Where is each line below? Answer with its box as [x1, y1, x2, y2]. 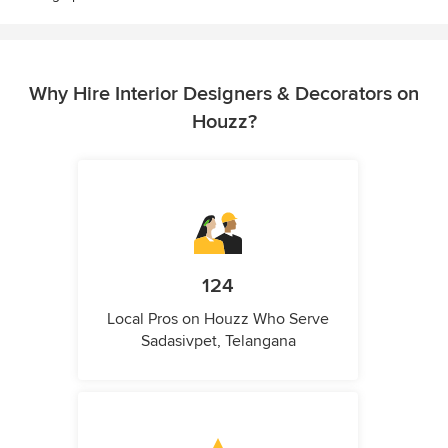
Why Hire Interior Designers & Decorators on [29, 81, 419, 106]
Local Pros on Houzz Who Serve [107, 308, 329, 329]
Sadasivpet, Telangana [140, 330, 296, 351]
